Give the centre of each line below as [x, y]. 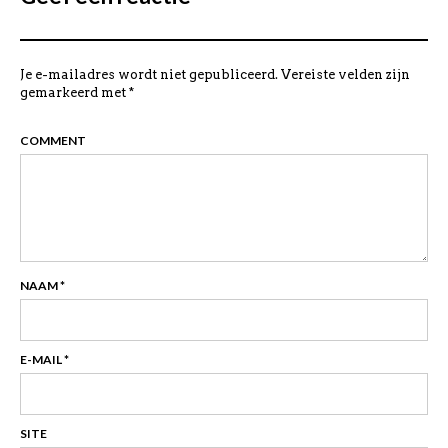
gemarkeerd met [74, 92]
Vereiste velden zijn [345, 74]
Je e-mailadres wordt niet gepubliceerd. [149, 74]
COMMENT [53, 140]
